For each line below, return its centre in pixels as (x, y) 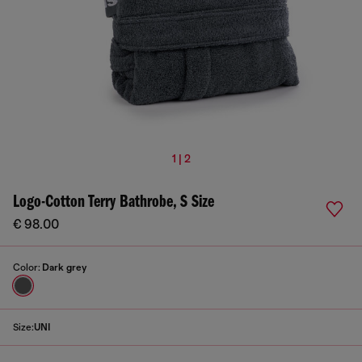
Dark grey (64, 267)
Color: (27, 267)
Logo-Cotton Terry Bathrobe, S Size (114, 202)
